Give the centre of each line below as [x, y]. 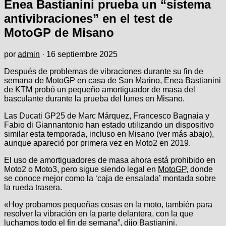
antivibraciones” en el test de [88, 18]
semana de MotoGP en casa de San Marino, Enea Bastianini [112, 80]
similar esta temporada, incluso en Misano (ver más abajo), [109, 134]
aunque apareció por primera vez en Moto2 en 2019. [97, 143]
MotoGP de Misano [59, 32]
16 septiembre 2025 [82, 54]
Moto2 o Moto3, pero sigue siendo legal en [81, 169]
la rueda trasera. [33, 187]
